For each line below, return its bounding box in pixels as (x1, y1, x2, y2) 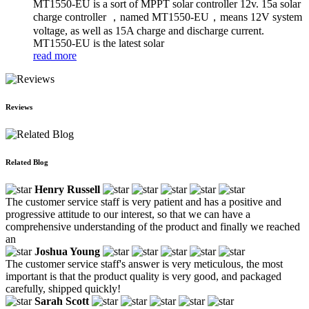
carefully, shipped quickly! (6, 282, 121, 295)
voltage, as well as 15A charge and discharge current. (33, 24, 264, 37)
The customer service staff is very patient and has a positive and (6, 195, 281, 208)
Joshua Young (34, 245, 100, 257)
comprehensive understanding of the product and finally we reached (6, 220, 300, 232)
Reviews (6, 102, 32, 111)
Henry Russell (34, 183, 100, 195)
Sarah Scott (34, 295, 89, 307)
